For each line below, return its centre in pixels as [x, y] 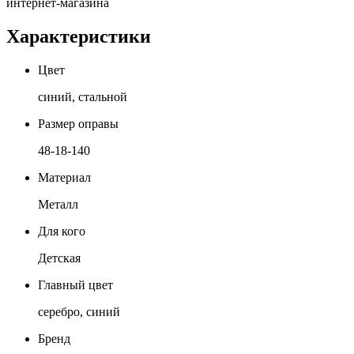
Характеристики [79, 36]
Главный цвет [75, 284]
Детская [59, 258]
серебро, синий [79, 311]
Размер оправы [78, 123]
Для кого [62, 231]
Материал [64, 177]
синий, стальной [83, 96]
